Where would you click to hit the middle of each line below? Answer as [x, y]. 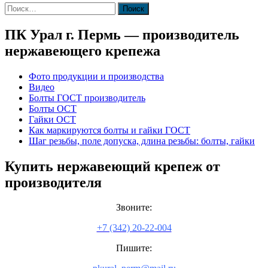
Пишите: [134, 248]
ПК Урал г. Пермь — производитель [122, 34]
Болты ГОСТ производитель [87, 98]
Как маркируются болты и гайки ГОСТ [109, 130]
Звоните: [134, 208]
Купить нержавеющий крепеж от [112, 166]
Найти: [19, 7]
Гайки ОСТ [52, 119]
